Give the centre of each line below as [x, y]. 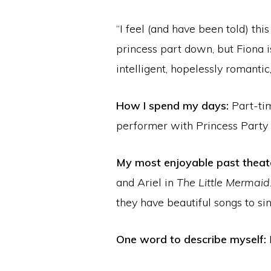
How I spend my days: [172, 105]
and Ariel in [146, 182]
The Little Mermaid [223, 182]
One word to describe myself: [191, 239]
